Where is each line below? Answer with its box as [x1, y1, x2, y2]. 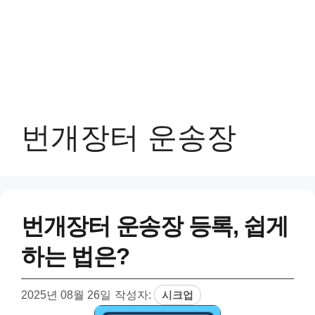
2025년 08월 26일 [21, 288, 111, 301]
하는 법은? [21, 243, 129, 269]
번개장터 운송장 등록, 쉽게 [21, 213, 288, 239]
